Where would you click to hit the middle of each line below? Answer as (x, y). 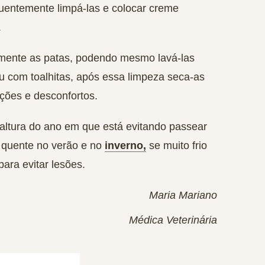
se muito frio (177, 146)
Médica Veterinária (173, 220)
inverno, (125, 146)
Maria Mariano (183, 195)
